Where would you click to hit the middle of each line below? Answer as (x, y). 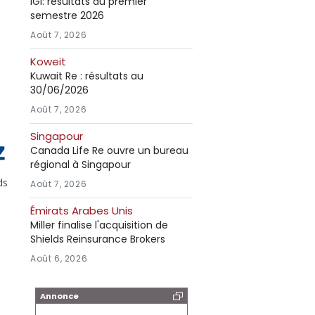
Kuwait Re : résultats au (87, 76)
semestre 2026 (67, 15)
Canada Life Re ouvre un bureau (109, 150)
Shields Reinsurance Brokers (98, 239)
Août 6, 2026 (59, 258)
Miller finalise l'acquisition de (99, 225)
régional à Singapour (81, 165)
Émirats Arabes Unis (82, 211)
